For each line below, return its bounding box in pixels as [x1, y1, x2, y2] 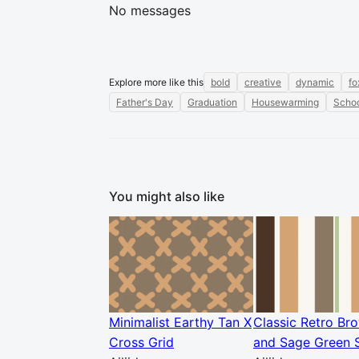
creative [244, 76, 281, 88]
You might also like [109, 188, 224, 204]
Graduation [188, 96, 237, 108]
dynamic [296, 76, 334, 88]
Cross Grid [109, 334, 174, 350]
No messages [109, 2, 191, 18]
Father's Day [116, 96, 173, 108]
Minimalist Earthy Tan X [109, 314, 252, 330]
